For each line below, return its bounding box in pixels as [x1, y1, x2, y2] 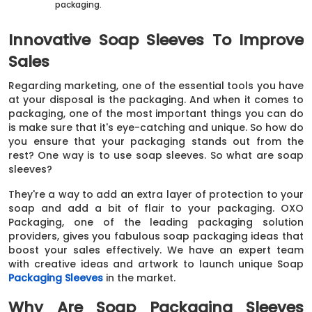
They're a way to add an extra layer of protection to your [8, 187, 304, 201]
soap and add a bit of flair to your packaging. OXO [8, 201, 304, 215]
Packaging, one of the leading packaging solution [8, 214, 304, 229]
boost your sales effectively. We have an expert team [8, 242, 304, 257]
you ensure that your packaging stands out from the [8, 134, 304, 148]
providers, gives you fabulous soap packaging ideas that [8, 228, 304, 243]
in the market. [103, 270, 175, 285]
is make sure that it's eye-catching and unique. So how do [8, 120, 304, 134]
